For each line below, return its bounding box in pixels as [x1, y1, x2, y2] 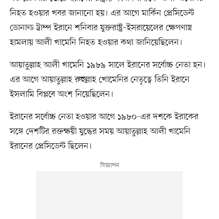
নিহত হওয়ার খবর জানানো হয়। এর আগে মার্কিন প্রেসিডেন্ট [9, 7, 194, 20]
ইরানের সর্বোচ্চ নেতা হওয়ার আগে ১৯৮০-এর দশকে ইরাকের [9, 111, 198, 123]
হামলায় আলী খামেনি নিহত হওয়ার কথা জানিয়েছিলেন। [9, 37, 182, 49]
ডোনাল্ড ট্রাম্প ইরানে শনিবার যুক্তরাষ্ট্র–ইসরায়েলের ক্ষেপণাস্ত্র [9, 22, 192, 34]
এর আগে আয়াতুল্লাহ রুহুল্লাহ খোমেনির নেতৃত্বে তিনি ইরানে [9, 74, 190, 86]
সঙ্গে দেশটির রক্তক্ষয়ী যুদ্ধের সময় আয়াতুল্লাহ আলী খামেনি [9, 126, 191, 138]
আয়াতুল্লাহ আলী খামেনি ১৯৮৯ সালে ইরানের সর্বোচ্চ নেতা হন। [9, 59, 206, 71]
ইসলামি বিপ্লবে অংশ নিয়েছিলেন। [9, 88, 113, 101]
